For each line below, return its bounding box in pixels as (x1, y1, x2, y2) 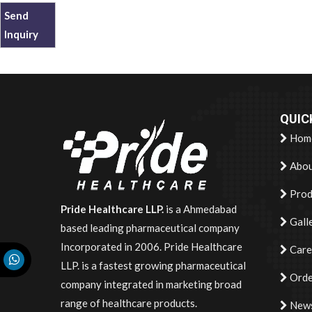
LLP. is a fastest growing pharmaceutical (61, 259, 246, 272)
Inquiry (4, 28, 38, 41)
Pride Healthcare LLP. (61, 203, 164, 216)
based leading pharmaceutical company (61, 221, 240, 235)
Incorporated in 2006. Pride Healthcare (61, 240, 242, 253)
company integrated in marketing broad (61, 278, 242, 291)
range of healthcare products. (61, 297, 197, 310)
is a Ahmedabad (164, 203, 237, 216)
